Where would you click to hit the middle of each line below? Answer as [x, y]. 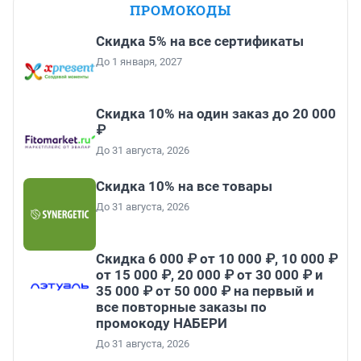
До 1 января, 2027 [139, 62]
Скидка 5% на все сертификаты [200, 41]
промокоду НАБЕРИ [162, 324]
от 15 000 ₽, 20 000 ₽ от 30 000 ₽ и [210, 275]
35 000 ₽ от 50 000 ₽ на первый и [205, 291]
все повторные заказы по [181, 307]
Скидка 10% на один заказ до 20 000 [216, 114]
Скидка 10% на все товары [184, 187]
